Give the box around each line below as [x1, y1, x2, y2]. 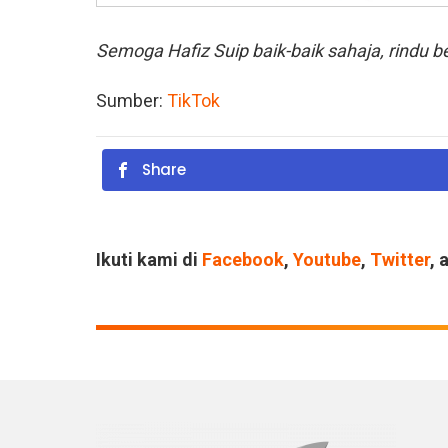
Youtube [293, 248, 361, 270]
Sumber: [96, 89, 167, 111]
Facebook [202, 248, 284, 270]
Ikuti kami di [96, 248, 202, 270]
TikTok [167, 89, 220, 111]
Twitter [370, 248, 430, 270]
